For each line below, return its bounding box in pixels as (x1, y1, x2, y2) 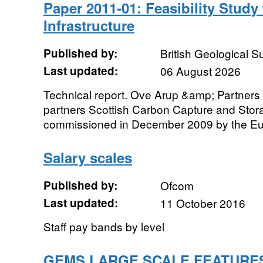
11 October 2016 (160, 195, 245, 211)
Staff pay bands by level (43, 218, 164, 234)
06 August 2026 (160, 63, 241, 79)
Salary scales (43, 147, 132, 167)
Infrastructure (43, 15, 134, 35)
